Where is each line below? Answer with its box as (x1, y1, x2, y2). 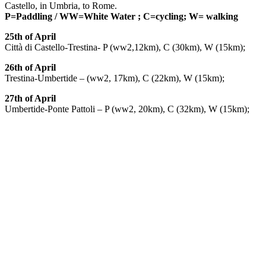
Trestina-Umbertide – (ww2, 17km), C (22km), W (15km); (5, 72, 224, 83)
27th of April (5, 93, 56, 103)
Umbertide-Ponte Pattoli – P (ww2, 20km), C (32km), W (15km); (5, 103, 249, 114)
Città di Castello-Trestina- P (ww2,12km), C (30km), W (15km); (5, 42, 245, 52)
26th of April (5, 62, 56, 72)
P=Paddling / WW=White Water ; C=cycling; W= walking (5, 11, 238, 21)
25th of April (5, 31, 56, 42)
